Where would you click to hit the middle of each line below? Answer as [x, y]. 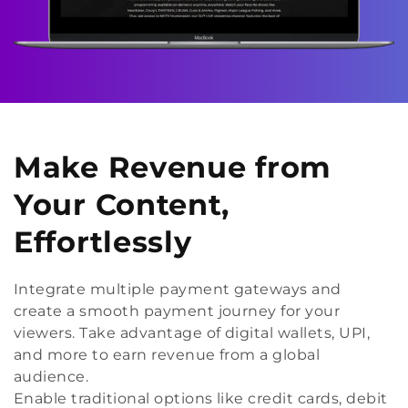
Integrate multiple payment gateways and [178, 290]
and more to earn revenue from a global [167, 355]
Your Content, [122, 205]
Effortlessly [103, 242]
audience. [51, 377]
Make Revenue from [173, 168]
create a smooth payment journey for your [177, 311]
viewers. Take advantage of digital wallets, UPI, [192, 333]
